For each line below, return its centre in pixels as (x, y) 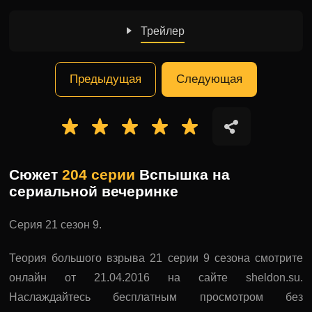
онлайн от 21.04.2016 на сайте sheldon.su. (156, 278)
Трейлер (163, 31)
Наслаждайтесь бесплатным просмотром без (156, 297)
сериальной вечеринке (94, 191)
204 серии (99, 174)
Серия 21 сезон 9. (56, 225)
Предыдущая (105, 79)
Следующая (209, 79)
